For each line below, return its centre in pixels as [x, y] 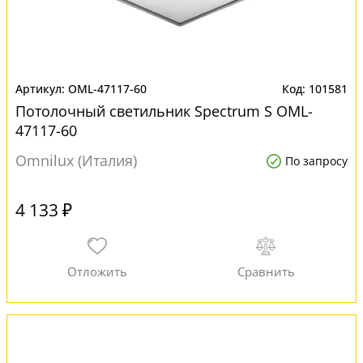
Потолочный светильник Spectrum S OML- [164, 111]
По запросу [316, 161]
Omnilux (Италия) [76, 160]
